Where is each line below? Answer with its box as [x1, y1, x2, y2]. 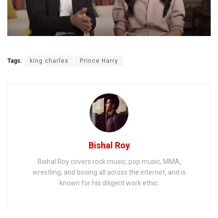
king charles [30, 57, 69, 65]
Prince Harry [80, 57, 118, 65]
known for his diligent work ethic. [59, 179, 159, 187]
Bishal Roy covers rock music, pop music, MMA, [37, 158, 181, 166]
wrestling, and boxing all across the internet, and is [32, 168, 186, 177]
